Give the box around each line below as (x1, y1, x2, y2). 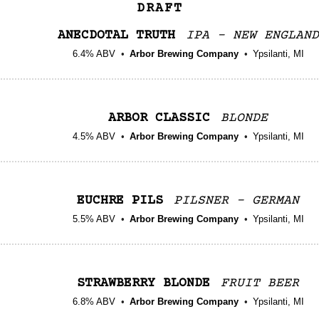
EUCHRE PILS (77, 193, 163, 208)
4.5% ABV (72, 130, 115, 142)
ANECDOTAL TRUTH (57, 28, 175, 43)
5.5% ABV (72, 213, 115, 224)
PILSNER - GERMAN (174, 193, 299, 208)
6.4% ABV (72, 48, 115, 59)
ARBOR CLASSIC (108, 110, 210, 125)
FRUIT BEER (221, 276, 299, 291)
